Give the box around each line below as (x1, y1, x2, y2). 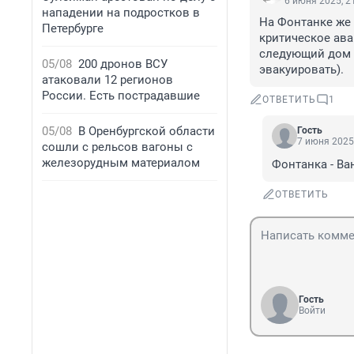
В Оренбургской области (78, 124, 215, 138)
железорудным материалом (42, 156, 200, 170)
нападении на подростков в (42, 6, 200, 20)
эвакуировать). (259, 62, 344, 77)
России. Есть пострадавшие (42, 88, 200, 103)
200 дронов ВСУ (78, 57, 168, 71)
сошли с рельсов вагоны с (42, 140, 193, 154)
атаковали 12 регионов (42, 73, 173, 87)
